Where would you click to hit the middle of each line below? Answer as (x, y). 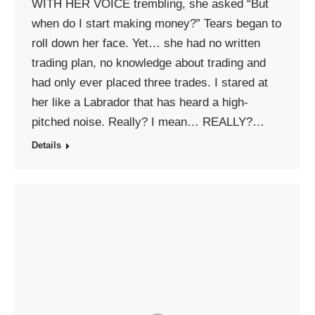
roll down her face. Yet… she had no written (146, 43)
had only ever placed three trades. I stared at (150, 83)
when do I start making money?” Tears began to (156, 24)
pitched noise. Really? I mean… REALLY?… (148, 122)
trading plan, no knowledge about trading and (149, 63)
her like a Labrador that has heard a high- (140, 102)
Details (46, 145)
